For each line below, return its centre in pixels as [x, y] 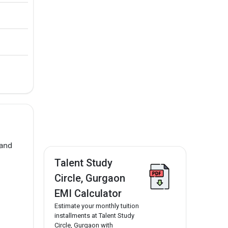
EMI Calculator [88, 194]
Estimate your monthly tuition [97, 206]
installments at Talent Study [94, 216]
